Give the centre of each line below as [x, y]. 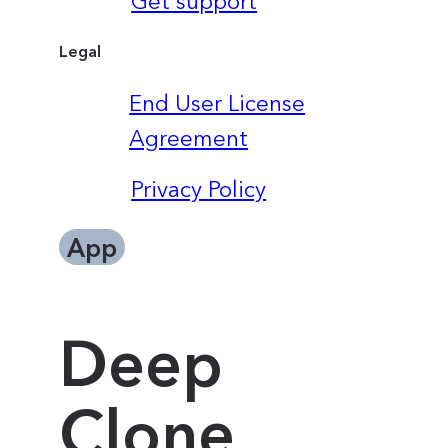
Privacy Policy [199, 189]
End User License [217, 103]
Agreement [189, 138]
